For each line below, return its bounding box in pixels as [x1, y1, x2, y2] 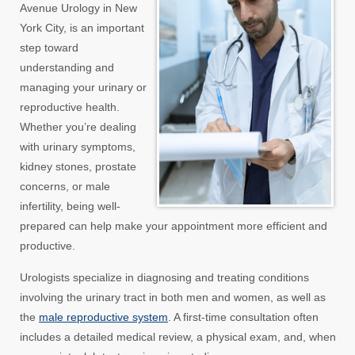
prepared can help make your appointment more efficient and [20, 219, 327, 232]
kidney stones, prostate [20, 159, 136, 173]
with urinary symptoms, [20, 139, 136, 153]
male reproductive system [39, 310, 168, 323]
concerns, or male [20, 179, 110, 193]
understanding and [20, 60, 114, 74]
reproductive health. [20, 100, 120, 113]
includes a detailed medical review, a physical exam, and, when [20, 330, 336, 343]
